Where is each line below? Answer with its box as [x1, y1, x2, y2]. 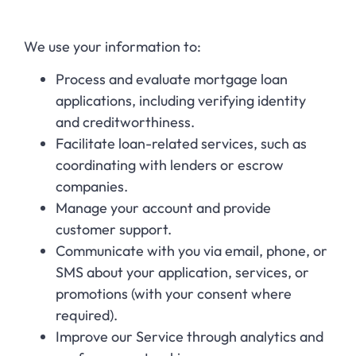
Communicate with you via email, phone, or [56, 242, 327, 261]
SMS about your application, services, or [56, 263, 309, 282]
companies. [56, 177, 128, 196]
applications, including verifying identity [56, 91, 306, 110]
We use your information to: [24, 37, 201, 56]
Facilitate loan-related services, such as [56, 134, 307, 153]
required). [56, 306, 118, 325]
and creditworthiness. [56, 113, 195, 132]
